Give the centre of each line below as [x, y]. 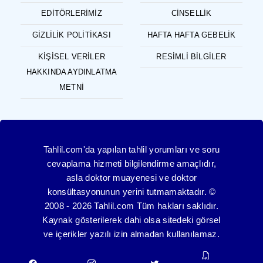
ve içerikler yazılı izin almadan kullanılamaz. [131, 234]
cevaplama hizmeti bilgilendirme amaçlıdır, [131, 164]
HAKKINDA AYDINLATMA [72, 72]
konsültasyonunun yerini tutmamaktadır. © [131, 192]
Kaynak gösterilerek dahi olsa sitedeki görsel [131, 220]
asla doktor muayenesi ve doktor [131, 178]
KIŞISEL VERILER [72, 57]
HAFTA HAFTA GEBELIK [191, 35]
